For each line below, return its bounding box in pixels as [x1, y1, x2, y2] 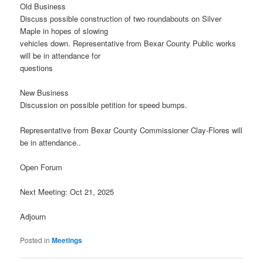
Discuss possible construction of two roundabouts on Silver [20, 13, 222, 25]
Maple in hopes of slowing [20, 25, 109, 37]
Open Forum [20, 161, 63, 173]
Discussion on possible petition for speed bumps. [20, 99, 188, 111]
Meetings [52, 235, 83, 246]
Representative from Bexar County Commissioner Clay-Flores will [20, 124, 243, 136]
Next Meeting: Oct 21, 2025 [20, 186, 114, 197]
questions [20, 62, 53, 74]
